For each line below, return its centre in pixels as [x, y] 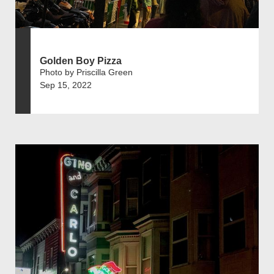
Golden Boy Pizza [81, 61]
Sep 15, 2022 [66, 85]
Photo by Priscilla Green [86, 72]
